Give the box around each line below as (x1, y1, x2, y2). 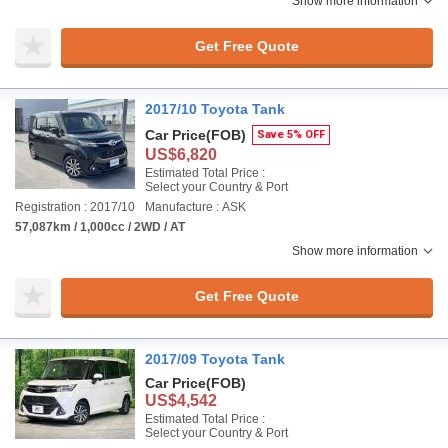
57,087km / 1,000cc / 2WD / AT (15, 220, 185, 234)
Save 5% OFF (257, 128, 325, 141)
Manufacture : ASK (145, 200, 246, 214)
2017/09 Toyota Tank (145, 351, 285, 367)
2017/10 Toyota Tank (145, 101, 285, 117)
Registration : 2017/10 (15, 200, 135, 214)
